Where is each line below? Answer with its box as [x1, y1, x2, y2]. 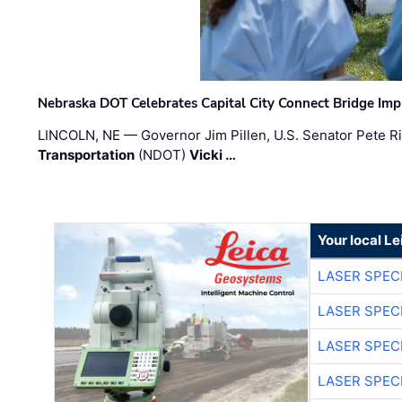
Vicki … [189, 146, 237, 164]
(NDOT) [135, 146, 190, 164]
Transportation [38, 146, 135, 164]
